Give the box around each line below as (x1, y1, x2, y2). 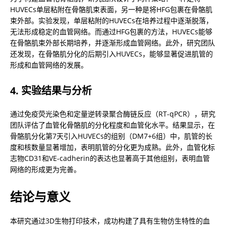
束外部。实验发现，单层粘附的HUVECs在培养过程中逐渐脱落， (10, 16, 213, 26)
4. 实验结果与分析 (10, 84, 92, 98)
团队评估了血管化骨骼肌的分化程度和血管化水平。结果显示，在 (10, 120, 215, 130)
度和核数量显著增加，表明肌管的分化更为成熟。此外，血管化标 (10, 142, 215, 152)
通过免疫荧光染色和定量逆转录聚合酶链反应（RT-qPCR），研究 (10, 109, 215, 119)
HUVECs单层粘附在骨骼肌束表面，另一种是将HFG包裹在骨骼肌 (10, 5, 212, 15)
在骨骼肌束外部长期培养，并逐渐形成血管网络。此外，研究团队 (10, 38, 215, 48)
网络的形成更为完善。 (10, 164, 81, 175)
